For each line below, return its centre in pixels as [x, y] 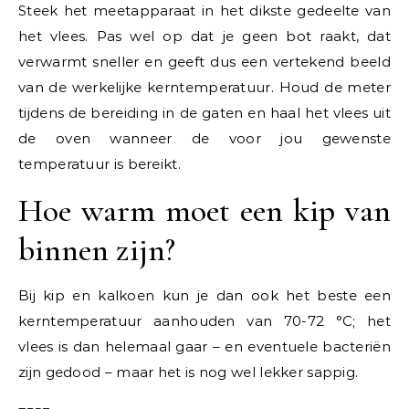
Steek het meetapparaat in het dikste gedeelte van [204, 10]
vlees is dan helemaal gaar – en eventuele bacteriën [204, 346]
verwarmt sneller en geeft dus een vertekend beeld [204, 62]
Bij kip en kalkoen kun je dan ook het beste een [204, 295]
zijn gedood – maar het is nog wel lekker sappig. [189, 372]
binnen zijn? [97, 250]
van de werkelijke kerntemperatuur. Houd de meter [204, 87]
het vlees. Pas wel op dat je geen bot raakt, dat [204, 36]
